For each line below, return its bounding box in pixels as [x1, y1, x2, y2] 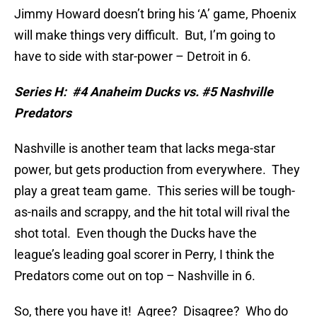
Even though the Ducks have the [76, 226, 257, 241]
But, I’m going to [185, 28, 275, 43]
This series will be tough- [157, 183, 295, 199]
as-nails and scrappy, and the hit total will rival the [14, 204, 290, 220]
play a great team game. [14, 183, 151, 199]
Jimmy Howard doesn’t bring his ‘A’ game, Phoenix [14, 6, 296, 22]
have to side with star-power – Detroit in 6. [14, 49, 251, 64]
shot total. [14, 226, 71, 241]
